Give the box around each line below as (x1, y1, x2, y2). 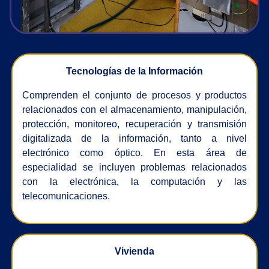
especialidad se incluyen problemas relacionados (22, 162, 247, 173)
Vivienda (115, 246, 154, 257)
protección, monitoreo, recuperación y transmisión (22, 119, 247, 130)
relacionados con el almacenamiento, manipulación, (22, 104, 247, 115)
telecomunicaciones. (22, 191, 110, 202)
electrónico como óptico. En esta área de (22, 148, 247, 159)
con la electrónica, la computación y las (22, 177, 247, 187)
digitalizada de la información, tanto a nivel (22, 133, 247, 144)
